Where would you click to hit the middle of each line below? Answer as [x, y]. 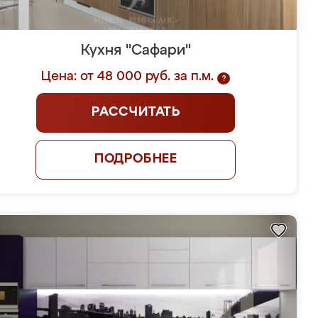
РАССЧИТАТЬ [136, 112]
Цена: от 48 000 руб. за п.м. [128, 77]
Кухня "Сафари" [136, 50]
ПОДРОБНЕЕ [136, 159]
